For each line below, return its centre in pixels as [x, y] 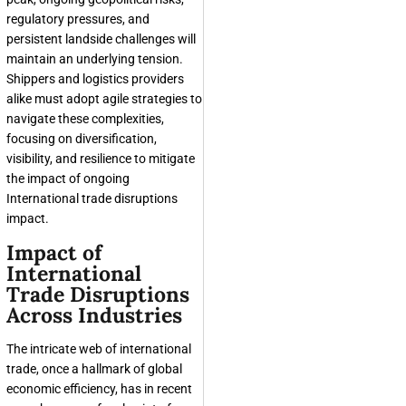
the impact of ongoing [68, 179]
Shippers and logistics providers [95, 79]
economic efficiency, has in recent [99, 389]
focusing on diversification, [82, 139]
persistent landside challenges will [101, 39]
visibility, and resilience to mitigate [101, 159]
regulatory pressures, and [78, 19]
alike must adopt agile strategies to [104, 99]
